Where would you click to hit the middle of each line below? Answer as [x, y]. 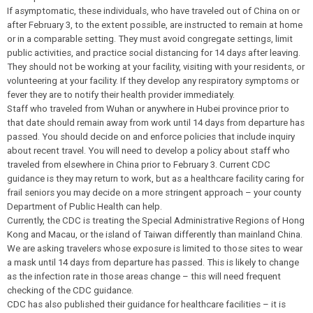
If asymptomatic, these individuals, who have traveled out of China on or [153, 11]
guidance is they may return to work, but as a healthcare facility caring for [155, 179]
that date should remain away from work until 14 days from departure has [156, 123]
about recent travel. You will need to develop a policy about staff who [148, 151]
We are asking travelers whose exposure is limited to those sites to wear [155, 248]
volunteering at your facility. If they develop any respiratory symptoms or [153, 81]
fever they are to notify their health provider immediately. [121, 95]
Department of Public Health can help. [85, 206]
